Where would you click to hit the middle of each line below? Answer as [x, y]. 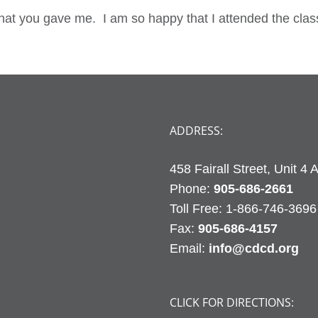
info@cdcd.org [254, 248]
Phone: [192, 189]
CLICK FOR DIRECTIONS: [232, 302]
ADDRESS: [196, 131]
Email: [189, 248]
